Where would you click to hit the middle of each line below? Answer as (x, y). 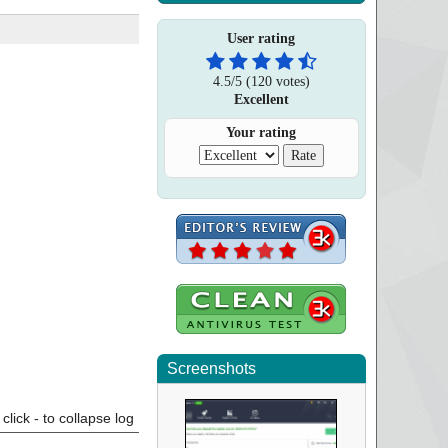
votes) (290, 81)
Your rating (261, 132)
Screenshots (211, 368)
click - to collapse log (68, 418)
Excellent (261, 99)
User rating (261, 38)
